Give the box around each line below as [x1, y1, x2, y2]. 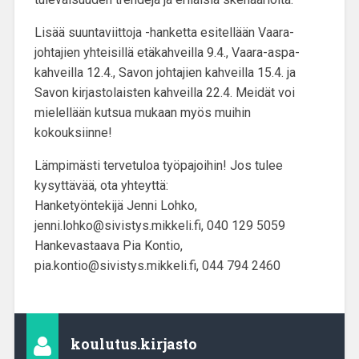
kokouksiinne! [34, 125, 112, 141]
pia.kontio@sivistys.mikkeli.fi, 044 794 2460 [34, 258, 280, 274]
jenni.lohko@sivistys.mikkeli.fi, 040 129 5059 [34, 218, 285, 234]
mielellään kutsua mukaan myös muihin [34, 105, 251, 121]
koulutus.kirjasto [70, 335, 197, 354]
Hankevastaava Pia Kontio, [34, 238, 183, 254]
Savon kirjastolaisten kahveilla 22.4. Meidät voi [34, 85, 295, 101]
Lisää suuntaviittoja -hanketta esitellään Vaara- [34, 25, 294, 41]
